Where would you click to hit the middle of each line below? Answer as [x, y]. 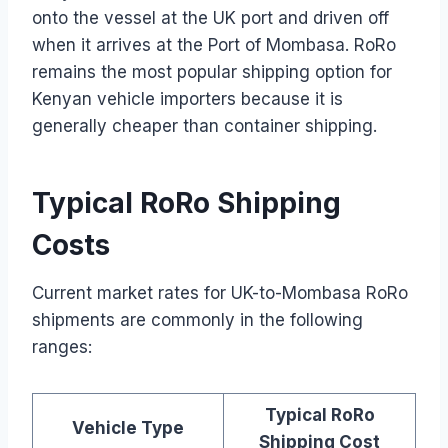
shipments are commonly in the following [197, 319]
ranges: [62, 346]
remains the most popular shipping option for [212, 71]
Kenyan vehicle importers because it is [187, 98]
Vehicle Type [128, 427]
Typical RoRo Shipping [186, 202]
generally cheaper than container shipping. [204, 125]
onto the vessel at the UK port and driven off [210, 17]
